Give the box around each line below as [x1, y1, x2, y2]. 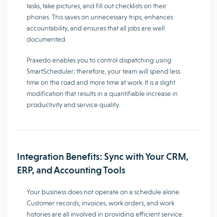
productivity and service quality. [27, 101, 120, 109]
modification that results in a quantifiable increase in [27, 90, 178, 98]
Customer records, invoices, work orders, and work [27, 199, 174, 207]
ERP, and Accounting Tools [17, 164, 125, 176]
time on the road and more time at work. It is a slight [27, 78, 175, 87]
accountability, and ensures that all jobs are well [27, 24, 165, 32]
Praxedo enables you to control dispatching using [27, 56, 171, 64]
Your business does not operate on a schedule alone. [27, 188, 181, 196]
